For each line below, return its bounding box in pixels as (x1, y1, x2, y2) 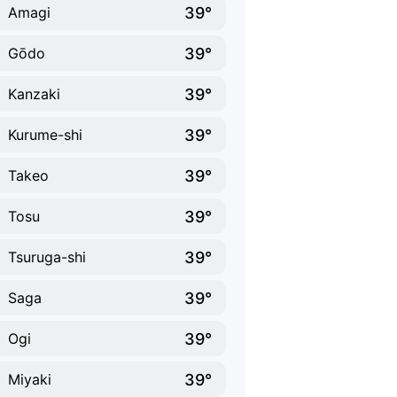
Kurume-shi (8, 126, 82, 144)
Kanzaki (8, 85, 60, 103)
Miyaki (8, 370, 51, 388)
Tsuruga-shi (8, 248, 86, 266)
